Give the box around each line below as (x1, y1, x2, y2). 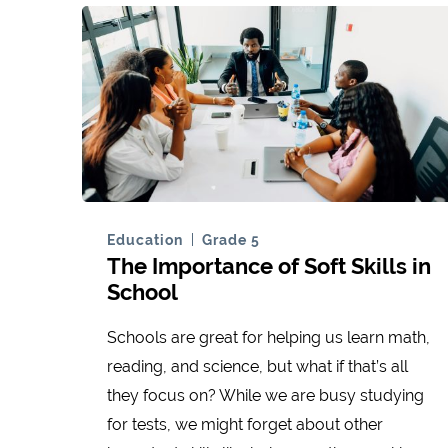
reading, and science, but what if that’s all (107, 357, 408, 377)
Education (107, 232, 183, 249)
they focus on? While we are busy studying (107, 386, 424, 406)
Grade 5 (202, 232, 260, 249)
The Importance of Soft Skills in (107, 253, 431, 280)
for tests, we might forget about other (107, 415, 383, 435)
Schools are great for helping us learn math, (107, 328, 430, 348)
